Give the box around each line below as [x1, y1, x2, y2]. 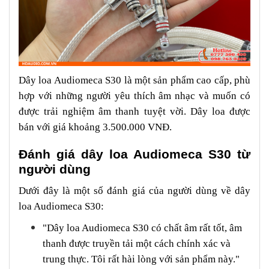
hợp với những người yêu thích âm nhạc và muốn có [19, 89, 250, 101]
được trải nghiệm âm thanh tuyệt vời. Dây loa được [19, 105, 250, 117]
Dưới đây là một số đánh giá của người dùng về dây [19, 184, 250, 196]
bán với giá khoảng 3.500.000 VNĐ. [19, 121, 172, 133]
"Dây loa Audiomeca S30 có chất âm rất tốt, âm [43, 222, 242, 234]
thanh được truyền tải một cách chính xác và [43, 237, 231, 249]
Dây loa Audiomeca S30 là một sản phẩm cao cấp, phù [19, 74, 250, 86]
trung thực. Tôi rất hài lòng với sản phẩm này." [43, 253, 240, 265]
